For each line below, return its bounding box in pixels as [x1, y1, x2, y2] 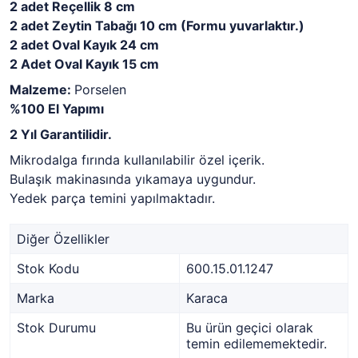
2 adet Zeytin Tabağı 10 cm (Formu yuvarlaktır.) [10, 18, 304, 34]
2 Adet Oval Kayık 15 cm [10, 56, 162, 72]
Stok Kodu [17, 261, 79, 276]
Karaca [186, 290, 228, 306]
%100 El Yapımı [10, 101, 104, 117]
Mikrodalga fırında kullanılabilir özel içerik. [10, 152, 265, 168]
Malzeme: [10, 82, 74, 97]
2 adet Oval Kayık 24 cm [10, 37, 159, 53]
